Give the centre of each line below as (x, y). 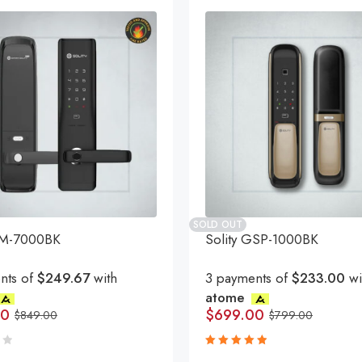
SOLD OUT (218, 225)
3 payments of (248, 278)
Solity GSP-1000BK (262, 239)
